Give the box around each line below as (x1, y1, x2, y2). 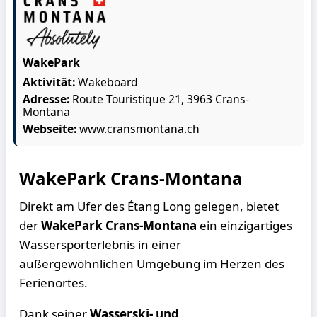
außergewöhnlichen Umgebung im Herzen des (19, 255, 285, 272)
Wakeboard (75, 74, 139, 90)
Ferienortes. (19, 275, 88, 291)
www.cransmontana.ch (79, 121, 200, 137)
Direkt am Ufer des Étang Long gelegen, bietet (19, 198, 279, 214)
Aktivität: (23, 74, 76, 90)
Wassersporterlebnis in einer (19, 236, 182, 253)
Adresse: (23, 91, 73, 107)
